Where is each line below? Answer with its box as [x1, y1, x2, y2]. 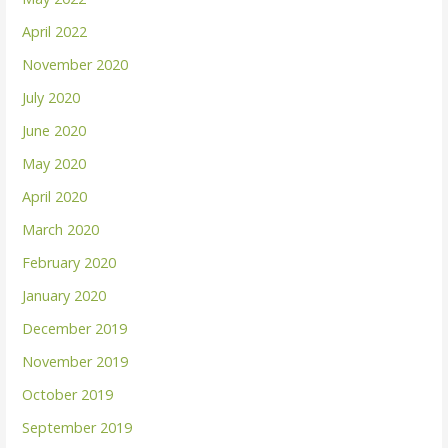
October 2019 [22, 384, 114, 404]
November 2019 [22, 351, 129, 371]
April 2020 [22, 186, 88, 206]
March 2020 [22, 219, 100, 239]
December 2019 [22, 318, 128, 338]
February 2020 [22, 252, 117, 272]
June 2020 [22, 120, 87, 140]
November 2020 [22, 54, 129, 74]
